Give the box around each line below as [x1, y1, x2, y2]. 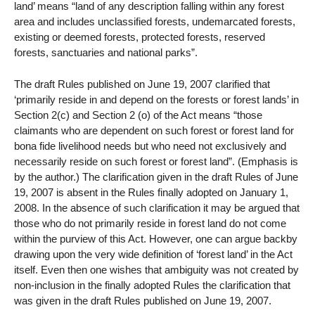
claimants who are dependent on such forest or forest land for [14, 124, 294, 136]
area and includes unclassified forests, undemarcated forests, [14, 15, 295, 28]
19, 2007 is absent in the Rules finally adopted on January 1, [14, 186, 288, 198]
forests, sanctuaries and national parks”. [14, 46, 198, 59]
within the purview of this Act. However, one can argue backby [14, 232, 297, 245]
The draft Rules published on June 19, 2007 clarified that [14, 77, 270, 90]
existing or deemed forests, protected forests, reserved [14, 31, 265, 44]
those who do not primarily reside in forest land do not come [14, 217, 286, 229]
